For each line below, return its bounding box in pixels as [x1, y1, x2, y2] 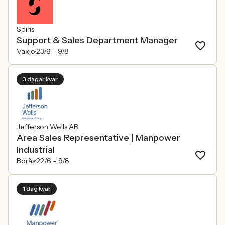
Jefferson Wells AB [17, 122, 78, 131]
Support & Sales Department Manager [17, 35, 178, 46]
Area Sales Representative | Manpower [17, 132, 180, 143]
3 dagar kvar [23, 75, 58, 83]
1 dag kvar [23, 185, 51, 192]
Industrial [17, 144, 55, 155]
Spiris [17, 25, 34, 34]
